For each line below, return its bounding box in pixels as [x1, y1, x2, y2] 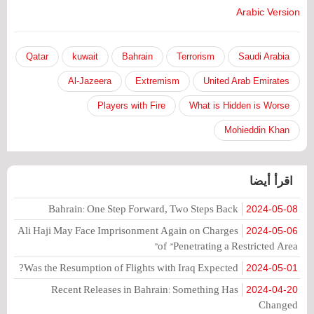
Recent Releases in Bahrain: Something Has [51, 282, 238, 297]
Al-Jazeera [68, 76, 111, 87]
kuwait [72, 51, 98, 62]
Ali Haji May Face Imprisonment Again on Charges [18, 223, 238, 238]
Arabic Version [236, 6, 300, 18]
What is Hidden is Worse [189, 100, 289, 111]
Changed [259, 297, 298, 313]
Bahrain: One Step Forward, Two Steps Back [48, 201, 238, 217]
